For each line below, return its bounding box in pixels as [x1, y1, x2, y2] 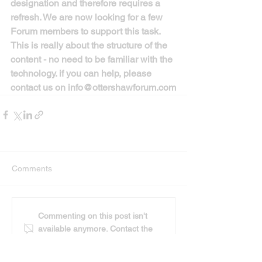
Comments [12, 164, 52, 173]
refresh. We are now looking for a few [11, 12, 165, 23]
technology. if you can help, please [11, 68, 154, 79]
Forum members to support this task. [11, 26, 163, 37]
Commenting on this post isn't [38, 211, 147, 220]
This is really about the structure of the [11, 40, 170, 51]
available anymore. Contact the [38, 224, 153, 233]
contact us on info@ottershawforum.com [11, 82, 176, 93]
